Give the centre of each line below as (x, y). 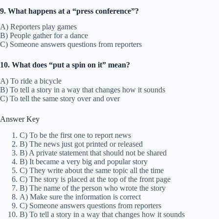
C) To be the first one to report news (75, 135)
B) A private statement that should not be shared (93, 153)
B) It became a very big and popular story (84, 162)
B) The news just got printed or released (81, 144)
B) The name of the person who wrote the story (93, 188)
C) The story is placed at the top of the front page (95, 179)
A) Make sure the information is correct (80, 197)
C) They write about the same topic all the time (92, 171)
